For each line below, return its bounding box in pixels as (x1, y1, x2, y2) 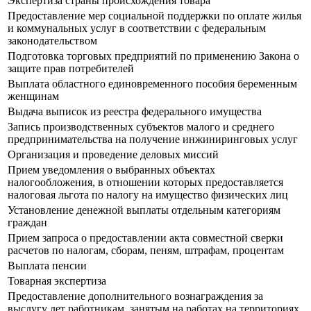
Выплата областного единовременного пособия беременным (8, 78, 297, 90)
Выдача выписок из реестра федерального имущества (8, 106, 262, 118)
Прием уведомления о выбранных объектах (8, 164, 215, 176)
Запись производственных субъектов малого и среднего (8, 121, 274, 133)
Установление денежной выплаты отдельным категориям (8, 204, 280, 217)
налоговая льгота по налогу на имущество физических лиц (8, 189, 288, 201)
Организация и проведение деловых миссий (8, 149, 219, 161)
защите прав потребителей (8, 62, 134, 75)
